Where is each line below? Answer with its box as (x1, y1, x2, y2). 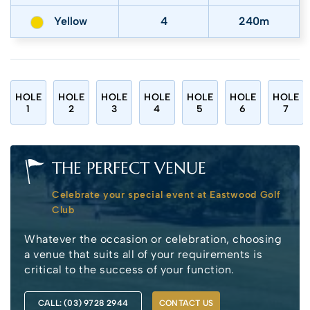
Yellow (53, 15, 87, 28)
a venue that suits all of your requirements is (24, 248, 262, 262)
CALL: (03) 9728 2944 (38, 298, 128, 309)
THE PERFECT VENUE (52, 158, 206, 179)
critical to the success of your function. (24, 263, 235, 277)
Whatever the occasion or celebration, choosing (24, 232, 282, 246)
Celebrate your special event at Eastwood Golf (52, 189, 281, 201)
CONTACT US (159, 298, 213, 309)
